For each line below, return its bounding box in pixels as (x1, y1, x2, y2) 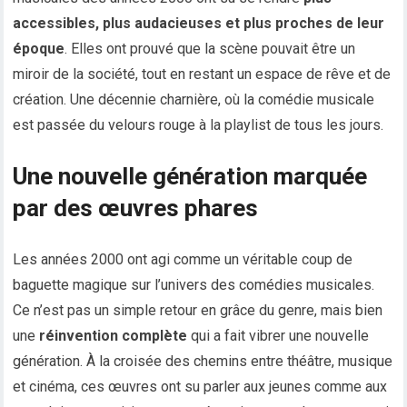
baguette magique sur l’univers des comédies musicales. (13, 276, 375, 294)
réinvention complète (39, 327, 188, 345)
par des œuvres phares (13, 194, 259, 223)
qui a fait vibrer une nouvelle (187, 327, 370, 345)
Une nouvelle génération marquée (13, 163, 368, 191)
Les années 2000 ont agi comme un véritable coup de (13, 251, 353, 269)
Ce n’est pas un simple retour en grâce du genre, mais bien (13, 302, 383, 320)
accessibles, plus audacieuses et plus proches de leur (13, 15, 385, 33)
